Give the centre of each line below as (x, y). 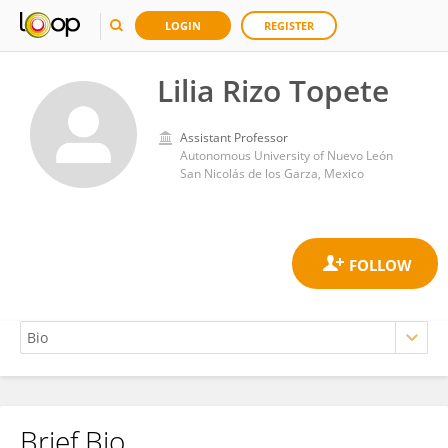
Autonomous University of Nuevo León (286, 155)
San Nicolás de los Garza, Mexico (272, 173)
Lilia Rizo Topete (273, 90)
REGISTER (289, 25)
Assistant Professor (234, 137)
